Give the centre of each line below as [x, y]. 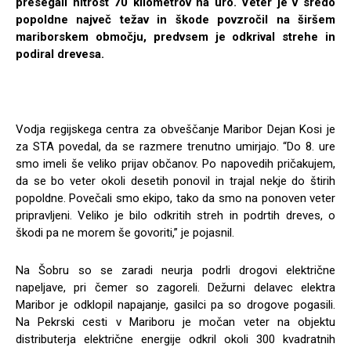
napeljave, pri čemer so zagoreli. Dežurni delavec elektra [175, 288]
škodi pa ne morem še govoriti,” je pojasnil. [125, 233]
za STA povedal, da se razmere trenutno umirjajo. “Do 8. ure [175, 147]
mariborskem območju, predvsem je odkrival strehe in [175, 37]
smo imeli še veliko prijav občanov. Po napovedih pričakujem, [175, 164]
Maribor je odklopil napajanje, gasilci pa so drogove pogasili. [175, 305]
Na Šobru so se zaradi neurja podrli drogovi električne [175, 271]
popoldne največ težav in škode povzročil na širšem [175, 20]
